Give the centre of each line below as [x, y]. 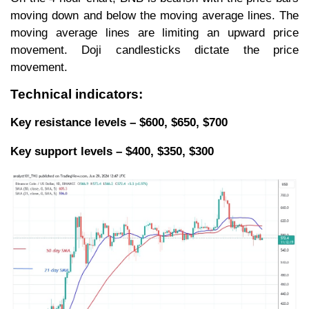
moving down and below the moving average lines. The [154, 15]
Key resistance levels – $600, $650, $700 [119, 123]
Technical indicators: [77, 94]
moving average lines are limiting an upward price [154, 32]
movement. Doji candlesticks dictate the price [154, 50]
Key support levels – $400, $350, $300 [112, 152]
